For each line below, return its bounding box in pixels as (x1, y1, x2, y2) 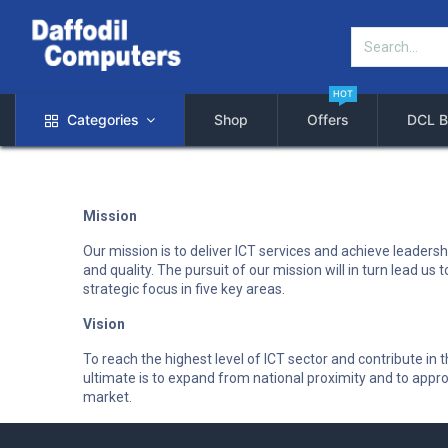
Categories (66, 111, 139, 128)
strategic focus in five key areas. (82, 281, 285, 297)
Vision (82, 316, 128, 332)
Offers (306, 111, 349, 128)
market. (82, 389, 132, 405)
